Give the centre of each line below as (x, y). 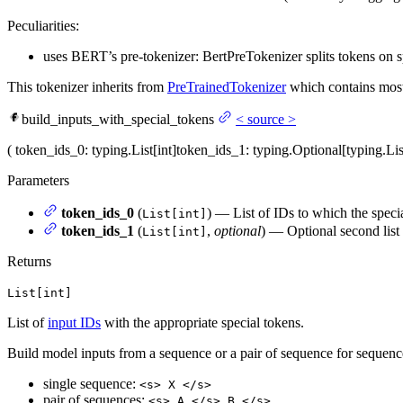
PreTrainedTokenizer (227, 87)
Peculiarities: (43, 26)
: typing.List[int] (130, 150)
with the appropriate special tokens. (202, 323)
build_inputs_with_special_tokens (118, 120)
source (266, 120)
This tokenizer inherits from (87, 87)
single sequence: (91, 384)
